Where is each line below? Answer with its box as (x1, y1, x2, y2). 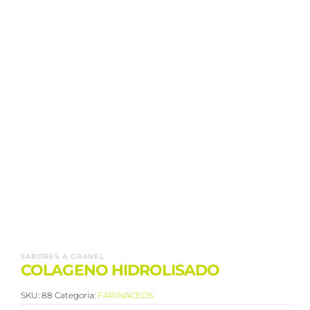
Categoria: (55, 290, 98, 300)
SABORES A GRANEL (21, 252, 104, 261)
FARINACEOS (98, 290, 153, 300)
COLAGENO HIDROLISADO (21, 261, 219, 280)
